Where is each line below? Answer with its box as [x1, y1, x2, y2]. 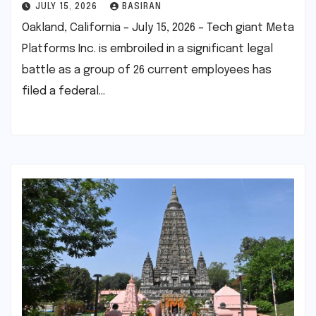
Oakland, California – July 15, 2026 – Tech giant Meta [22, 22, 294, 35]
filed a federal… [22, 85, 105, 98]
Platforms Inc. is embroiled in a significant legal [22, 43, 273, 56]
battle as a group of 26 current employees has [22, 64, 272, 77]
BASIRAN [122, 3, 162, 12]
